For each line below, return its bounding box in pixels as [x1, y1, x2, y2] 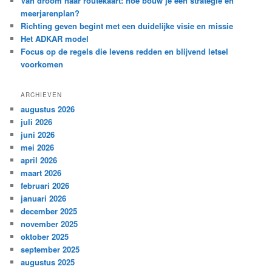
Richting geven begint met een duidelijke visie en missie [21, 20, 234, 32]
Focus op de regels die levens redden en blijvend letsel [21, 46, 229, 58]
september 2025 [21, 243, 80, 255]
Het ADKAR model [21, 33, 89, 45]
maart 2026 [21, 166, 62, 178]
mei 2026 [21, 141, 55, 153]
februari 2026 [21, 179, 70, 191]
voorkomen [21, 58, 64, 70]
